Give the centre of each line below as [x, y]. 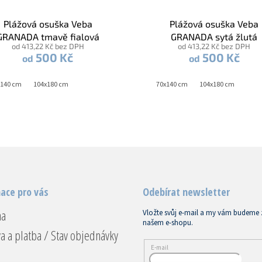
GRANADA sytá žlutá [214, 37]
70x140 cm [172, 85]
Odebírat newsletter [186, 192]
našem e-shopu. [168, 223]
